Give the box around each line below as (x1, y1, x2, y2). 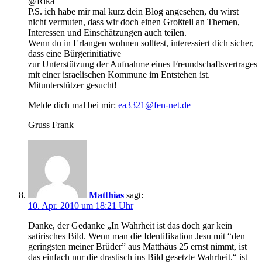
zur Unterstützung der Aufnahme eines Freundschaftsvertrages (28, 59, 257, 70)
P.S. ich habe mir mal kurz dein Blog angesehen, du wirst (28, 6, 239, 17)
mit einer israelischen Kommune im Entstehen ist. (28, 70, 210, 80)
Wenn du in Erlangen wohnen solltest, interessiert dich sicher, (28, 38, 254, 49)
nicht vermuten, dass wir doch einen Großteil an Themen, (28, 17, 240, 27)
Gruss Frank (28, 120, 74, 130)
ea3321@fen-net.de (118, 100, 191, 111)
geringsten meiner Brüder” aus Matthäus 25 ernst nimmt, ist (28, 242, 247, 252)
